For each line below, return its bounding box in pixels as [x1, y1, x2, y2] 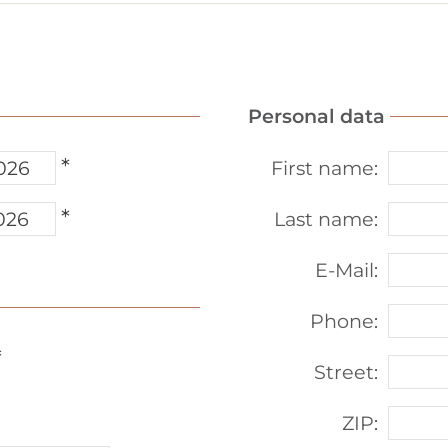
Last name [274, 207, 375, 231]
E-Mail [315, 258, 375, 282]
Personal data [248, 104, 386, 128]
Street [314, 360, 375, 384]
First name [271, 156, 375, 180]
